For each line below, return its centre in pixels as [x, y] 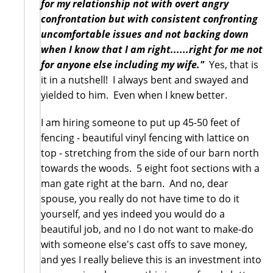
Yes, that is [234, 64]
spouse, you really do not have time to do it [140, 198]
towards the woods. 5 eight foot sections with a [150, 168]
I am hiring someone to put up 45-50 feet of [140, 122]
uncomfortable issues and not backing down [145, 34]
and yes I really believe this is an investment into [151, 259]
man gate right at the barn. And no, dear [135, 183]
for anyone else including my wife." [125, 64]
